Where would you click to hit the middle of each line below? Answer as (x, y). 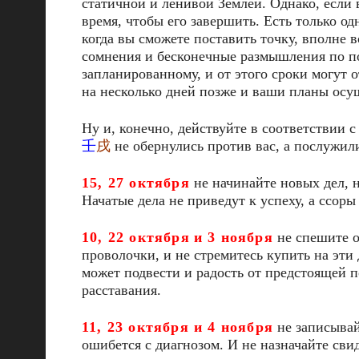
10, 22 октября (136, 237)
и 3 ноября (233, 237)
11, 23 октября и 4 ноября (177, 327)
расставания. (121, 290)
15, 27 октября (136, 183)
